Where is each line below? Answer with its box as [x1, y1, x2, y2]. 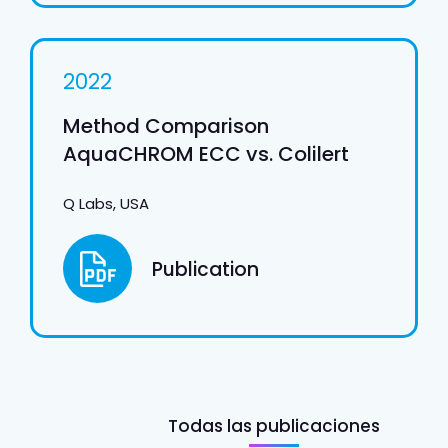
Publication [152, 256, 259, 284]
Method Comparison [63, 112, 269, 141]
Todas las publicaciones [168, 414, 380, 439]
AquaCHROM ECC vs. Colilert [63, 140, 349, 169]
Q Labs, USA [63, 193, 149, 215]
